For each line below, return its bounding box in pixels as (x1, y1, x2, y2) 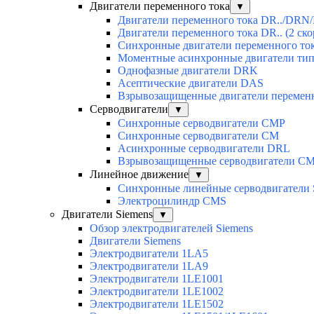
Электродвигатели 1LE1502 (90, 298, 224, 310)
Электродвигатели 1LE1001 (90, 273, 224, 285)
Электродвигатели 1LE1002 (90, 285, 224, 298)
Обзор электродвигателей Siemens (90, 222, 253, 235)
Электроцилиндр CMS (118, 195, 226, 207)
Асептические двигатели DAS (118, 77, 264, 90)
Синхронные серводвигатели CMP (118, 117, 285, 130)
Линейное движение (90, 168, 189, 181)
